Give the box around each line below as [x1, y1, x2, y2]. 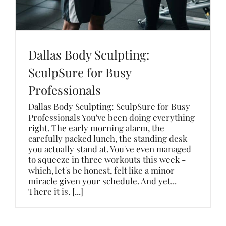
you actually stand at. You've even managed [28, 143, 191, 154]
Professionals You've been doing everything [28, 111, 195, 123]
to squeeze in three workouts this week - [28, 154, 186, 165]
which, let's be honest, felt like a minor [28, 164, 175, 176]
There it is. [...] [28, 186, 83, 197]
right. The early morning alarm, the [28, 122, 164, 133]
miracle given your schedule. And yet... [28, 175, 177, 186]
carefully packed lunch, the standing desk [28, 133, 187, 144]
